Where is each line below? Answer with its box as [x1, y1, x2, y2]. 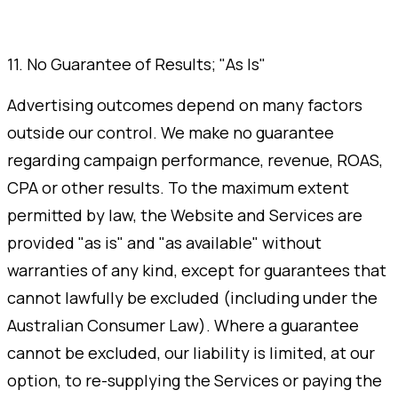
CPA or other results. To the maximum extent [7, 176, 349, 198]
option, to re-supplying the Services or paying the [7, 369, 382, 391]
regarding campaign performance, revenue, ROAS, [7, 148, 383, 171]
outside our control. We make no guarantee [7, 121, 334, 143]
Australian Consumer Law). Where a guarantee [7, 314, 359, 336]
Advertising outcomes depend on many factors [7, 93, 362, 115]
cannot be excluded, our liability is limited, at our [7, 341, 375, 363]
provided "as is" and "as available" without [7, 231, 322, 253]
